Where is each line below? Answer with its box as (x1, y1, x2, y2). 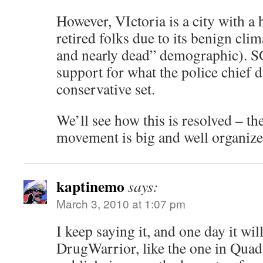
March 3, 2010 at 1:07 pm (56, 195, 186, 211)
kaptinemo (56, 175, 124, 197)
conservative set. (56, 79, 155, 99)
